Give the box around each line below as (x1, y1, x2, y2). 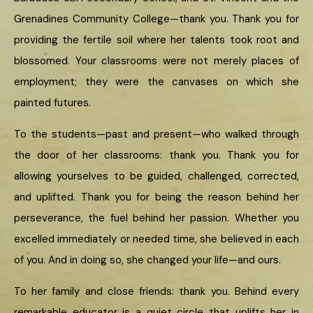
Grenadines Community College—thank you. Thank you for (14, 12, 299, 27)
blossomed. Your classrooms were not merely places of (14, 54, 299, 68)
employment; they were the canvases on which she (14, 75, 299, 89)
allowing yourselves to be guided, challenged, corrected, (14, 169, 299, 184)
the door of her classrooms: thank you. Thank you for (14, 148, 299, 163)
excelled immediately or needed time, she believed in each (14, 232, 299, 247)
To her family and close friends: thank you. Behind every (14, 284, 299, 299)
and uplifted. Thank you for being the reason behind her (14, 190, 299, 205)
